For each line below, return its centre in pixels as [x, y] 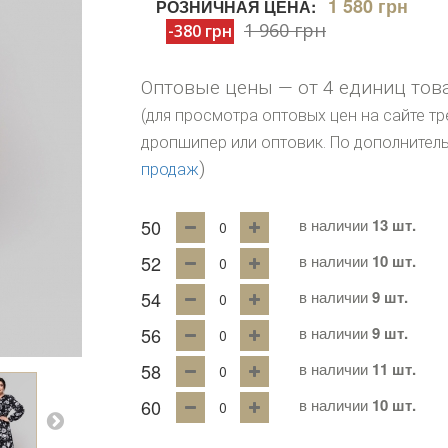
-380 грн [200, 31]
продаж [170, 169]
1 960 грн [285, 30]
